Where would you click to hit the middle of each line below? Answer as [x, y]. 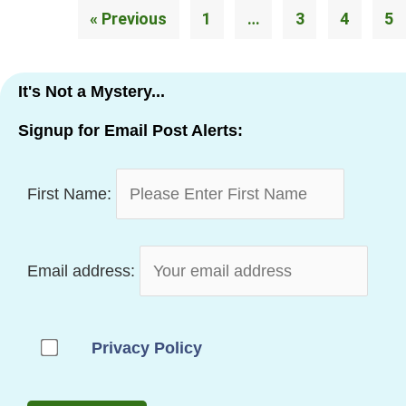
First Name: [69, 193]
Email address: [81, 271]
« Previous [129, 18]
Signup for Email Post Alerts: [130, 131]
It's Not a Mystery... [92, 92]
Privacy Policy [146, 348]
